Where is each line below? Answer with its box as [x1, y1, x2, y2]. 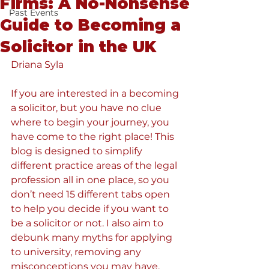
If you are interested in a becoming [11, 88, 181, 99]
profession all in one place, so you [11, 174, 172, 186]
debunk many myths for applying [11, 232, 175, 243]
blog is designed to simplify [11, 145, 145, 157]
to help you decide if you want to [11, 203, 171, 214]
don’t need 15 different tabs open [11, 189, 172, 200]
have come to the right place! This [11, 131, 177, 142]
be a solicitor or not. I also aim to [11, 217, 166, 229]
